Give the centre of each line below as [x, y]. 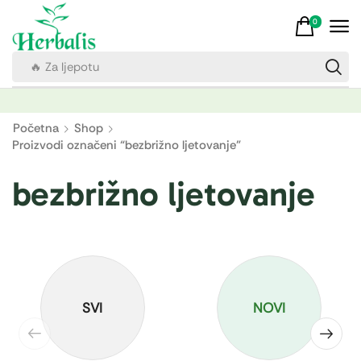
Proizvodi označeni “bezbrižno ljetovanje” [127, 145]
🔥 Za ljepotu [64, 67]
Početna [36, 129]
